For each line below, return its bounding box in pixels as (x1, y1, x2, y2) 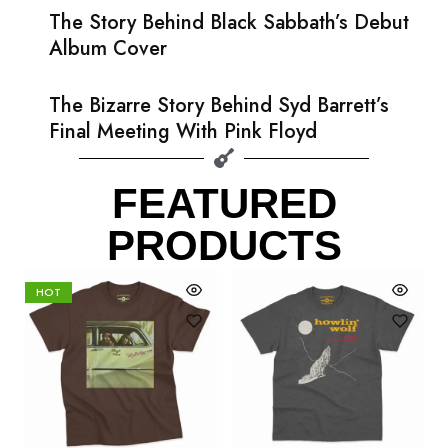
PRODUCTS (106, 222, 342, 269)
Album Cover (49, 34, 167, 63)
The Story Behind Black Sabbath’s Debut (49, 8, 409, 37)
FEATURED (111, 180, 337, 227)
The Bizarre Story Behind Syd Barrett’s (49, 91, 389, 120)
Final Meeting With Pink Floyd (49, 117, 317, 146)
